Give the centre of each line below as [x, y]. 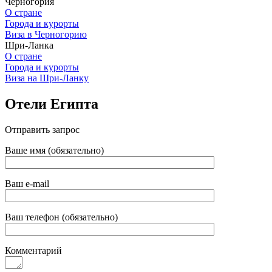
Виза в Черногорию [46, 34]
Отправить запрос [42, 129]
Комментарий [33, 250]
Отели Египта [52, 104]
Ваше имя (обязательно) [54, 150]
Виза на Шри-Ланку [47, 78]
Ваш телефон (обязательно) [61, 217]
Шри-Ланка [29, 45]
